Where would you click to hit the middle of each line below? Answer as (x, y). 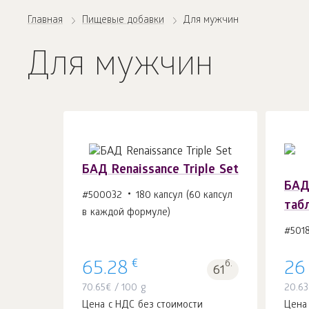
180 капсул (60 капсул (184, 196)
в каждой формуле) (127, 213)
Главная (45, 21)
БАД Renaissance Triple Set (160, 170)
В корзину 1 (154, 220)
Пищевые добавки (123, 21)
